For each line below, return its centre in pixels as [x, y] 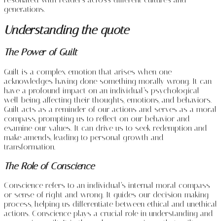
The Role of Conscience [49, 166]
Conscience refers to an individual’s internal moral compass [107, 185]
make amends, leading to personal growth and [84, 138]
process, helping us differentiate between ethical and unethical [110, 204]
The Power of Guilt [40, 53]
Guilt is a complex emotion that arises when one [88, 72]
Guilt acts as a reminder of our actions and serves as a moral [110, 110]
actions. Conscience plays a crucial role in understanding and [109, 214]
